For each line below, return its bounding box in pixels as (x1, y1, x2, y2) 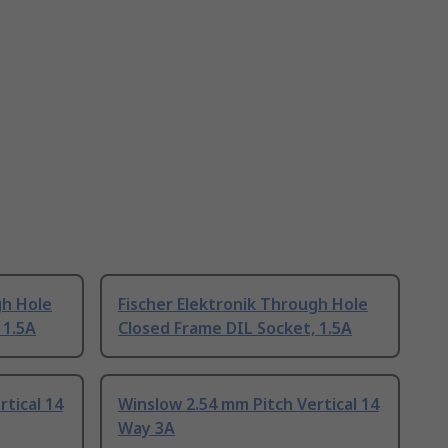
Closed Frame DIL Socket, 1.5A (118, 317, 352, 340)
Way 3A (118, 417, 175, 440)
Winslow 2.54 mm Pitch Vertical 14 (118, 393, 379, 416)
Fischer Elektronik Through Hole (118, 293, 368, 316)
